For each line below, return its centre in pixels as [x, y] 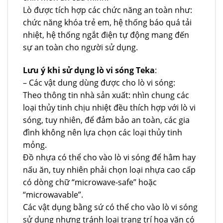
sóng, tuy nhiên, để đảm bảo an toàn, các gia [106, 120]
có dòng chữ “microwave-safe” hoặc [90, 182]
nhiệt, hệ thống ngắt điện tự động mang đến [106, 35]
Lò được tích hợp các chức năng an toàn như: [108, 10]
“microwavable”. [53, 194]
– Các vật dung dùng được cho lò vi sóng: [99, 82]
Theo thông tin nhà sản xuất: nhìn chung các [106, 95]
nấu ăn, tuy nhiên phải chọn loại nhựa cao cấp [109, 169]
